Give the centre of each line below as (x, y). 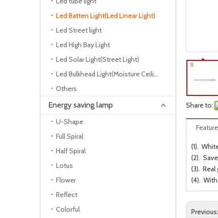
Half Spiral (71, 151)
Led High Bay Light (83, 45)
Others (66, 89)
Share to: (200, 105)
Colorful (68, 209)
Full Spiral (70, 136)
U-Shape (70, 122)
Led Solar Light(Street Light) (98, 59)
